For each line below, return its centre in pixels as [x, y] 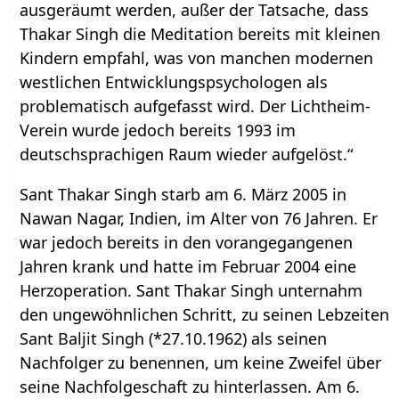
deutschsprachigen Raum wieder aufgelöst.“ [187, 155]
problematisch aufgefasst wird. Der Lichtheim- [195, 106]
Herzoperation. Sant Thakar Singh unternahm [191, 291]
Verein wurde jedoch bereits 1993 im [158, 130]
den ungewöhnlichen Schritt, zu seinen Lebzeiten [205, 315]
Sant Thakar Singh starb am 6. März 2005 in [183, 195]
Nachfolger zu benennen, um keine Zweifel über [201, 363]
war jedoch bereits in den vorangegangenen [187, 243]
